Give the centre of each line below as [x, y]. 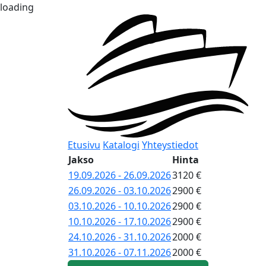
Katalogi [121, 145]
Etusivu [84, 145]
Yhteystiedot [170, 145]
